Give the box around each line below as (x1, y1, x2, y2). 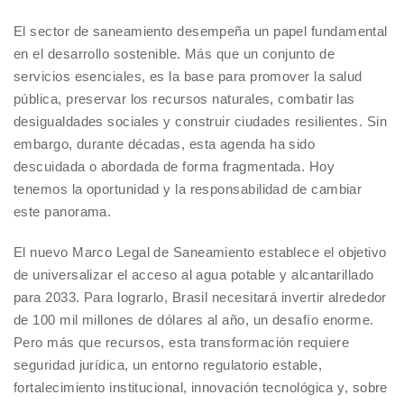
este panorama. (14, 204, 112, 220)
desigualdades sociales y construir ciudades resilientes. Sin (14, 114, 388, 130)
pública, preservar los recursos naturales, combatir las (14, 91, 355, 107)
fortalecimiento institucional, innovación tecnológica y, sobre (14, 380, 388, 396)
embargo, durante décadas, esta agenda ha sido (14, 136, 316, 152)
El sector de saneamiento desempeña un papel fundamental (14, 23, 388, 40)
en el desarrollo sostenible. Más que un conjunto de (14, 46, 335, 62)
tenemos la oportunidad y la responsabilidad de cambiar (14, 181, 363, 197)
